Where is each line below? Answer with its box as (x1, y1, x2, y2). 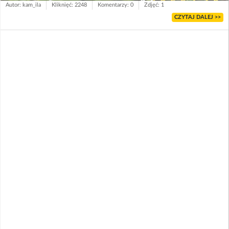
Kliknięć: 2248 (52, 2, 87, 8)
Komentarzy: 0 (98, 2, 133, 8)
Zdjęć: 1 (144, 2, 164, 8)
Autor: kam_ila (6, 2, 41, 8)
